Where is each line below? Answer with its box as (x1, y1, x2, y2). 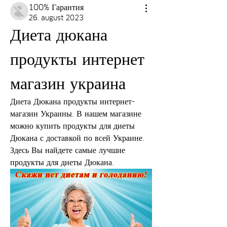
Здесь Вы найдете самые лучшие (10, 145, 125, 156)
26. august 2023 (28, 13, 84, 22)
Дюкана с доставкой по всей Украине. (10, 133, 144, 143)
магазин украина (10, 73, 126, 94)
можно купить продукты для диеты (10, 121, 135, 131)
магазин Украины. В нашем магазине (10, 108, 141, 119)
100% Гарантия (28, 2, 84, 13)
